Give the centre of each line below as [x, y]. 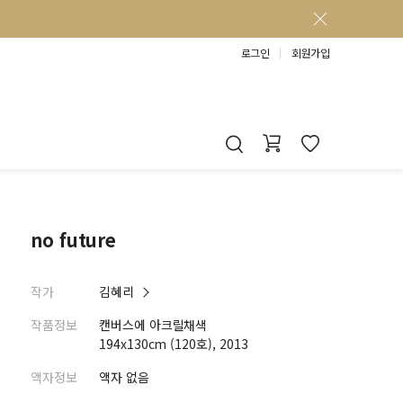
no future [74, 240]
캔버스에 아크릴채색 [153, 325]
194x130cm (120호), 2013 [174, 344]
